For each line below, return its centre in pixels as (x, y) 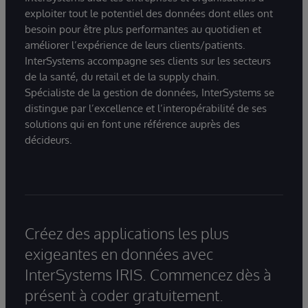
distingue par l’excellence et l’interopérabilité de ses (146, 109)
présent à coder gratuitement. (124, 295)
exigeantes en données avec (119, 254)
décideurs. (48, 140)
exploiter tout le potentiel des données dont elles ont (149, 14)
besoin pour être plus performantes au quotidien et (143, 30)
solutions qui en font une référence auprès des (132, 124)
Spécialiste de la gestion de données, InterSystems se (150, 93)
